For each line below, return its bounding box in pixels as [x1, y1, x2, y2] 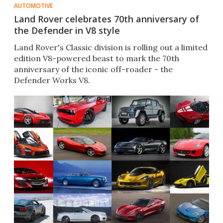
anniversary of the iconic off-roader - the [14, 64, 173, 75]
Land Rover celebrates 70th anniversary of [14, 13, 199, 25]
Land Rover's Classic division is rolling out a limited [14, 42, 208, 53]
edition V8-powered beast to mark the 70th [14, 53, 179, 64]
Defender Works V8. [14, 75, 90, 86]
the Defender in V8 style [14, 24, 120, 37]
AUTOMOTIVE [14, 1, 53, 10]
